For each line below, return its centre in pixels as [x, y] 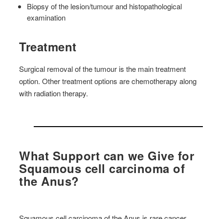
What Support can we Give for [107, 155]
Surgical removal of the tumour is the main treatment [103, 68]
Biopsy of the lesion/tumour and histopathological [105, 6]
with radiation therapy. [54, 93]
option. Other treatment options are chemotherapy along [108, 81]
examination [46, 18]
